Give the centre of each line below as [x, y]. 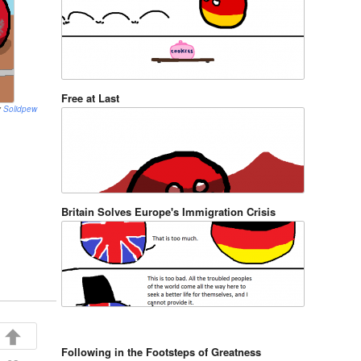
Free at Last [90, 98]
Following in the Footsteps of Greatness [161, 352]
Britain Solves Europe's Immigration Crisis [168, 212]
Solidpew [20, 109]
